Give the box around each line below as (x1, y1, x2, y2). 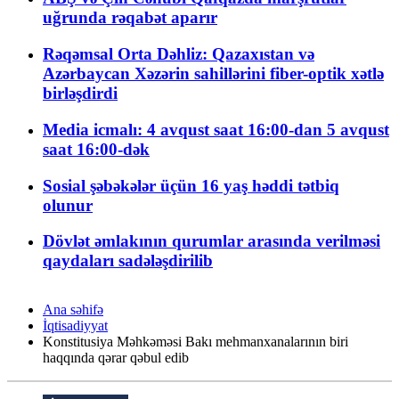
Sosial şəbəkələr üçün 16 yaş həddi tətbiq (43, 175, 339, 195)
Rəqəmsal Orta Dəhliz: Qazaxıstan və (43, 45, 314, 64)
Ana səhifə (43, 302, 103, 318)
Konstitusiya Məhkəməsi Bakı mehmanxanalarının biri (43, 334, 348, 350)
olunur (43, 195, 93, 215)
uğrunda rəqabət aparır (43, 8, 217, 28)
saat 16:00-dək (43, 139, 150, 159)
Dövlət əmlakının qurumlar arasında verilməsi (43, 232, 380, 251)
